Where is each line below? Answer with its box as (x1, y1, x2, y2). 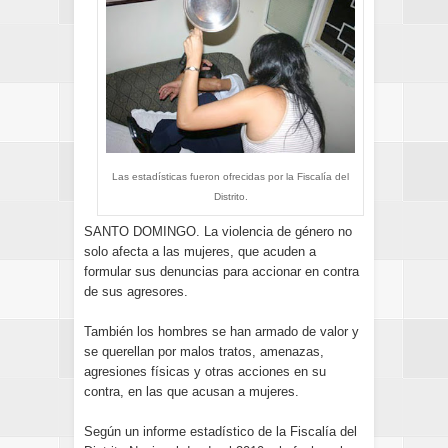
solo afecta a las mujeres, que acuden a (84, 244, 316, 259)
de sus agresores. (84, 284, 188, 299)
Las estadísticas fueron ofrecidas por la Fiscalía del (112, 170, 349, 182)
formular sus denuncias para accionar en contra (84, 264, 359, 279)
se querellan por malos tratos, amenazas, (84, 344, 324, 359)
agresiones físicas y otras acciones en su (84, 364, 326, 379)
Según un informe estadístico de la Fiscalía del (84, 424, 357, 439)
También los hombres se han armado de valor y (84, 324, 359, 339)
